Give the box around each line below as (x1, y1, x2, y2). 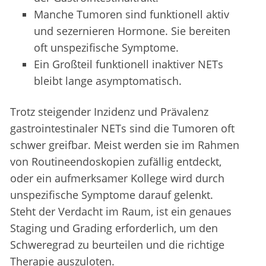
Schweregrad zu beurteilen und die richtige (10, 237, 224, 252)
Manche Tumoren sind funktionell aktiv (34, 7, 229, 22)
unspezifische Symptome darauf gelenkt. (10, 188, 213, 202)
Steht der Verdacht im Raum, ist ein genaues (10, 204, 232, 219)
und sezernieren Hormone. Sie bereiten (34, 24, 230, 39)
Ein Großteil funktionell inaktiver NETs (34, 57, 223, 72)
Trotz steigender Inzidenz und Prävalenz (10, 104, 208, 119)
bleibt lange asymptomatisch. (34, 74, 182, 88)
